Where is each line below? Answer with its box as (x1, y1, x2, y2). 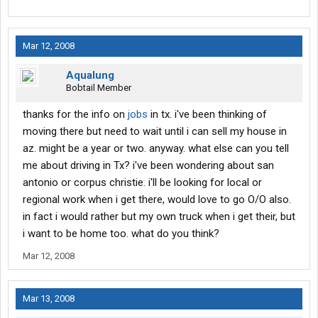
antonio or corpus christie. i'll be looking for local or (23, 176, 262, 190)
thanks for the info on (23, 108, 128, 121)
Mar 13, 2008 (23, 293, 75, 305)
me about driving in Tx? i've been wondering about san (23, 159, 274, 172)
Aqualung (66, 69, 114, 82)
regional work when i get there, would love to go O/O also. (23, 193, 291, 207)
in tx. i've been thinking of (148, 108, 267, 121)
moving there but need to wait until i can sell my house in (23, 125, 287, 138)
